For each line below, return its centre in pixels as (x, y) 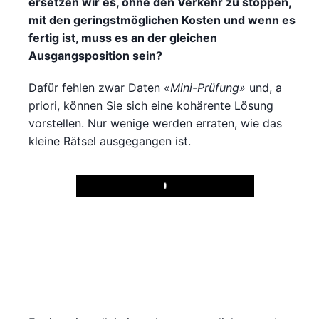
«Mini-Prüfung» (205, 87)
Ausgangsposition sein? (95, 55)
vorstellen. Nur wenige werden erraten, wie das (155, 123)
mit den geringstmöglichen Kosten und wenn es (162, 20)
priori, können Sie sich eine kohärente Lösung (151, 105)
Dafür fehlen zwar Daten (96, 87)
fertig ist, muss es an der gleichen (123, 37)
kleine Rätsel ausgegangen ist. (110, 141)
